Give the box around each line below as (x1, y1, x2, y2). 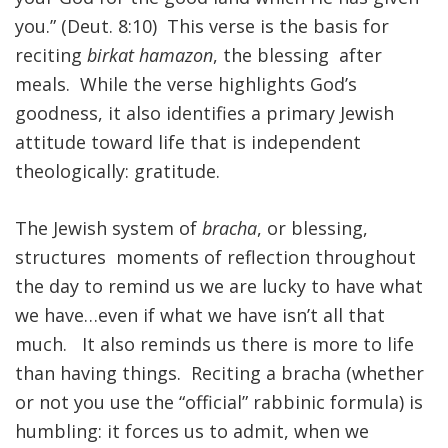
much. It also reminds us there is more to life (15, 332, 414, 357)
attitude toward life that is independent (15, 130, 361, 155)
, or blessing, (257, 216, 368, 241)
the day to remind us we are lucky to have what (15, 274, 423, 299)
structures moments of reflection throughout (15, 245, 416, 270)
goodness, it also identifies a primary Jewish (15, 101, 394, 126)
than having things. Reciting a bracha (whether (15, 361, 424, 386)
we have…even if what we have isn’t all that (15, 303, 385, 328)
